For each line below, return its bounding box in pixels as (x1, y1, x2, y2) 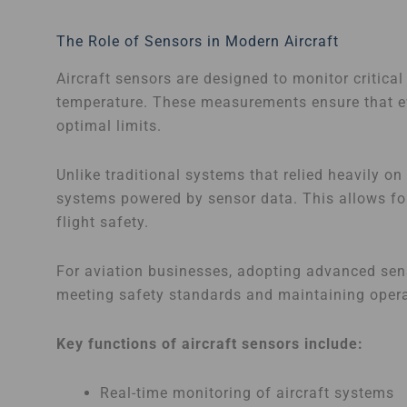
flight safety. (56, 213, 149, 231)
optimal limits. (56, 116, 162, 134)
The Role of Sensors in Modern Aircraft (56, 32, 339, 50)
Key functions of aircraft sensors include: (56, 334, 363, 352)
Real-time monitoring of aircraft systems (100, 383, 394, 402)
